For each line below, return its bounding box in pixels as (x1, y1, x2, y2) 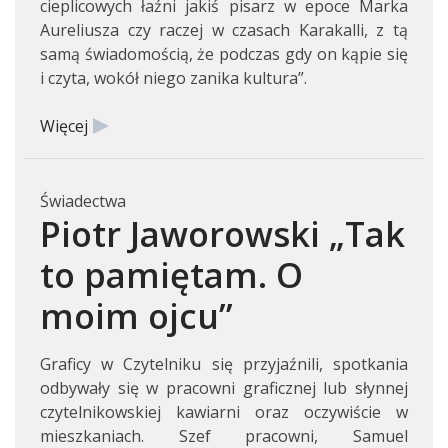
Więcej (40, 115, 88, 137)
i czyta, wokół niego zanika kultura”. (40, 67, 307, 89)
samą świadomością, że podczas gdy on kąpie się (40, 43, 408, 65)
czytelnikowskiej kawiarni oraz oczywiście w (40, 401, 408, 423)
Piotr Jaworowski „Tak (40, 210, 405, 257)
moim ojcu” (40, 292, 233, 339)
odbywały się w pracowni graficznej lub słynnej (40, 377, 408, 399)
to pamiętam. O (40, 251, 303, 298)
